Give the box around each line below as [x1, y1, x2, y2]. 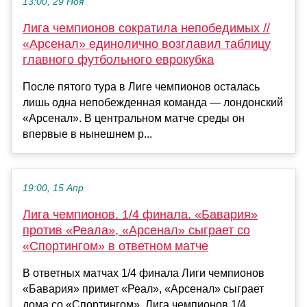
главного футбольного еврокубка [23, 53, 214, 67]
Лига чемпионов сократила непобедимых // [23, 21, 270, 36]
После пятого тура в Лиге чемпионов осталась [23, 81, 260, 93]
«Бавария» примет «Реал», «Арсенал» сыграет [23, 283, 264, 295]
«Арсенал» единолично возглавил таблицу [23, 37, 271, 51]
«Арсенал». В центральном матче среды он [23, 112, 245, 125]
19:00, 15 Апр [23, 183, 84, 194]
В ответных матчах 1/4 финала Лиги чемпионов [23, 267, 265, 280]
